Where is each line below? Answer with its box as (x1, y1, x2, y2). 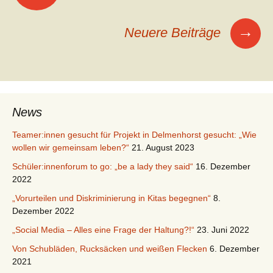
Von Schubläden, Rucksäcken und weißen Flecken (12, 244, 207, 253)
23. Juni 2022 (197, 225, 249, 235)
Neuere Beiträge (124, 25, 224, 40)
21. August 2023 (132, 143, 194, 152)
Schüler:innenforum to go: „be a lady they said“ (12, 161, 193, 171)
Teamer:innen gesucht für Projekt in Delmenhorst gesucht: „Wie (12, 130, 257, 140)
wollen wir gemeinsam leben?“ (12, 143, 129, 152)
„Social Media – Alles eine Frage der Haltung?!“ (12, 225, 194, 235)
